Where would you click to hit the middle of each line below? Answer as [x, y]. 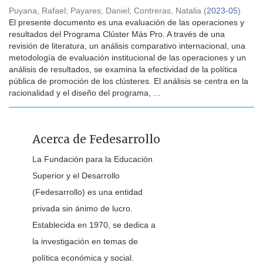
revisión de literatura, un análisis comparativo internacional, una [127, 46]
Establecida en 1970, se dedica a [94, 225]
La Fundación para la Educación [92, 159]
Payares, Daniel [100, 11]
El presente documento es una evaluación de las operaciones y [127, 22]
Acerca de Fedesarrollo [96, 139]
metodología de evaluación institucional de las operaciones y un [127, 58]
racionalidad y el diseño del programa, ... [85, 93]
